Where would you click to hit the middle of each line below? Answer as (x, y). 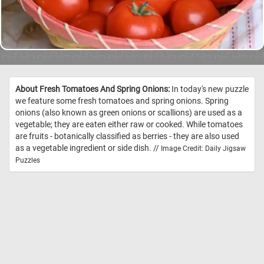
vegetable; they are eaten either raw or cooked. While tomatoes (129, 125)
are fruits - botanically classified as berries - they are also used (127, 136)
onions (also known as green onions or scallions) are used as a (129, 113)
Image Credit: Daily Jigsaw (203, 149)
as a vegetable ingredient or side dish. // (88, 148)
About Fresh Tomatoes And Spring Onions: (93, 89)
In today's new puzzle (209, 89)
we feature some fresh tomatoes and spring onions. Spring (122, 101)
